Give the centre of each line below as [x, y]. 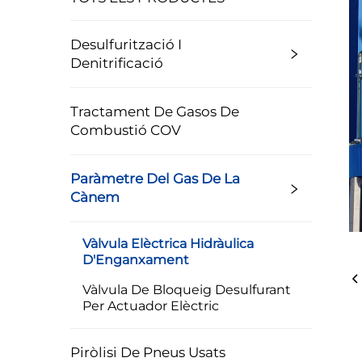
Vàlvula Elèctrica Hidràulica [168, 244]
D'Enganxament [136, 260]
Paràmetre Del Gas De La [155, 179]
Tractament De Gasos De [155, 112]
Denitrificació [117, 63]
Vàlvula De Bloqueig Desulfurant [187, 290]
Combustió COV [126, 130]
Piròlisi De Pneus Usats [148, 352]
